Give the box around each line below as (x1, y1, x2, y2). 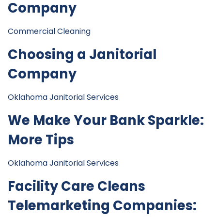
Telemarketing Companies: (8, 196, 197, 216)
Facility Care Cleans (8, 177, 145, 196)
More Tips (8, 130, 74, 150)
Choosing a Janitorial (8, 45, 156, 64)
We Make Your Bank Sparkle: (8, 111, 204, 130)
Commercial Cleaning (8, 26, 91, 37)
